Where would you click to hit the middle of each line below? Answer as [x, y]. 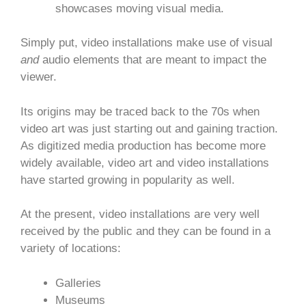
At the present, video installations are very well [140, 214]
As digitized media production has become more [143, 145]
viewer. [40, 77]
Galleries [78, 283]
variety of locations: [71, 249]
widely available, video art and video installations [145, 163]
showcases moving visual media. [141, 8]
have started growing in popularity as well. [128, 180]
